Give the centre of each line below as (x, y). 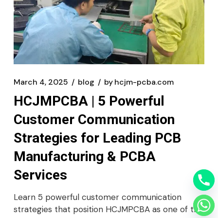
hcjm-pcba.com (144, 82)
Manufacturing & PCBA (85, 156)
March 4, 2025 (41, 82)
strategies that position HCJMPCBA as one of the (109, 209)
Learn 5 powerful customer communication (98, 197)
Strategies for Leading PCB (97, 138)
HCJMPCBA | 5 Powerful (89, 101)
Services (40, 175)
